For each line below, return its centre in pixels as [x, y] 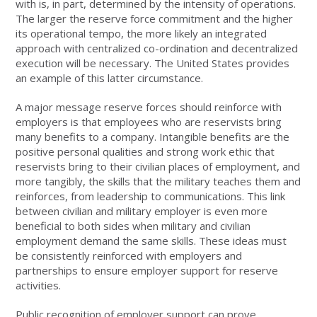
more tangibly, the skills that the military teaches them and [158, 181]
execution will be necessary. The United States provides [153, 63]
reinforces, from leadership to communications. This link [151, 196]
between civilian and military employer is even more [142, 211]
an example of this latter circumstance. [110, 77]
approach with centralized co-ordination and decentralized [157, 48]
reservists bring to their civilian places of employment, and [158, 166]
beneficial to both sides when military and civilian [133, 225]
